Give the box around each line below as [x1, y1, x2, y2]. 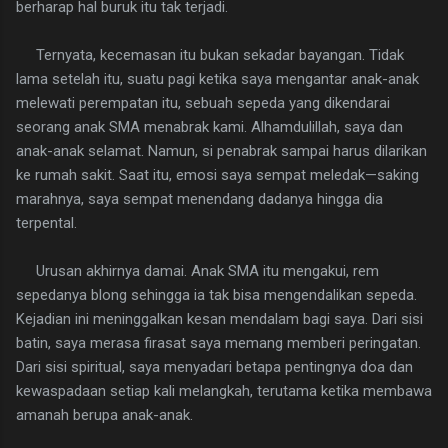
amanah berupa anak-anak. [16, 406, 193, 425]
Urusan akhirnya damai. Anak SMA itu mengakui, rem [16, 262, 379, 281]
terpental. [16, 214, 89, 233]
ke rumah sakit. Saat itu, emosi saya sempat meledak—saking [16, 166, 419, 185]
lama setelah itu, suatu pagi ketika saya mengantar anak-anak [16, 70, 419, 89]
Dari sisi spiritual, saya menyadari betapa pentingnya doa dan [16, 358, 413, 377]
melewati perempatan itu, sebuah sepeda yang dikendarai [16, 94, 390, 113]
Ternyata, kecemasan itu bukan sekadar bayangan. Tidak [16, 46, 404, 65]
